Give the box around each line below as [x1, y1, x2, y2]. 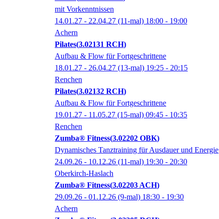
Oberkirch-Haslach [55, 169, 113, 178]
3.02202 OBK [112, 134, 157, 143]
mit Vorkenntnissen [55, 5, 114, 14]
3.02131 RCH [79, 40, 124, 49]
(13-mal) [116, 64, 146, 72]
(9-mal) [116, 193, 142, 201]
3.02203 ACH [112, 181, 157, 190]
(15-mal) [115, 110, 146, 119]
